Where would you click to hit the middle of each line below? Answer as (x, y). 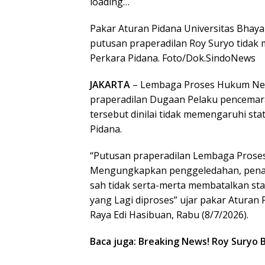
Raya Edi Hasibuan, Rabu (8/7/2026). (169, 215)
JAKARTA (110, 85)
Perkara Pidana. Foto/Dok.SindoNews (173, 58)
